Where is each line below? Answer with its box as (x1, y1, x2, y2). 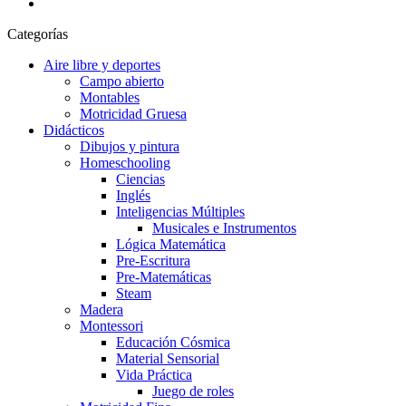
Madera (80, 302, 123, 318)
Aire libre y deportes (43, 57, 160, 73)
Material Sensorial (116, 351, 219, 367)
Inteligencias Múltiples (116, 204, 245, 220)
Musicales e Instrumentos (152, 220, 296, 237)
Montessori (80, 318, 143, 334)
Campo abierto (80, 73, 164, 90)
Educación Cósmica (116, 334, 230, 351)
